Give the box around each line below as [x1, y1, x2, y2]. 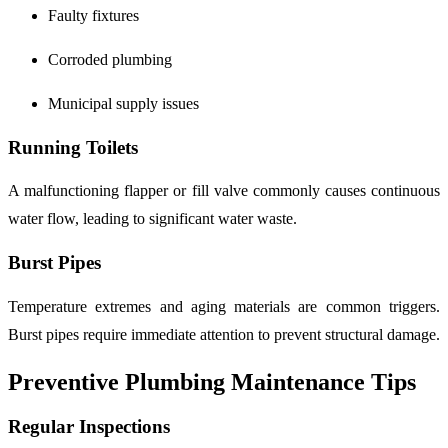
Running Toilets [8, 136, 138, 158]
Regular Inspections [8, 415, 170, 437]
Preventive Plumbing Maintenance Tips [8, 368, 416, 395]
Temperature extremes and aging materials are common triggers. [8, 297, 440, 315]
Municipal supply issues [48, 94, 199, 112]
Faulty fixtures [48, 6, 139, 24]
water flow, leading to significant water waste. [8, 210, 297, 228]
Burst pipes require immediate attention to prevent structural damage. [8, 325, 440, 343]
